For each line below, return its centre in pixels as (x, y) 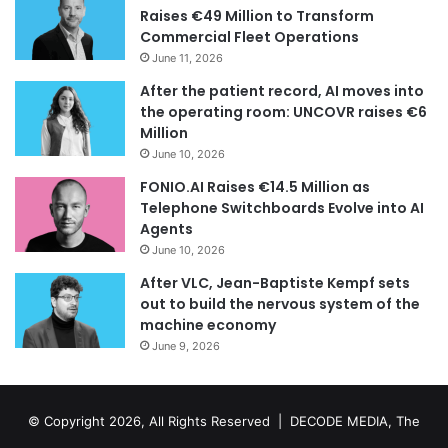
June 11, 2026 (187, 57)
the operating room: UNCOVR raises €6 (283, 111)
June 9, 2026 (186, 345)
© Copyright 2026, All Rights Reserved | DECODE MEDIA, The (224, 420)
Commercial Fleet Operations (249, 36)
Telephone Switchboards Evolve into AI (282, 207)
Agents (166, 228)
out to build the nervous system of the (280, 303)
